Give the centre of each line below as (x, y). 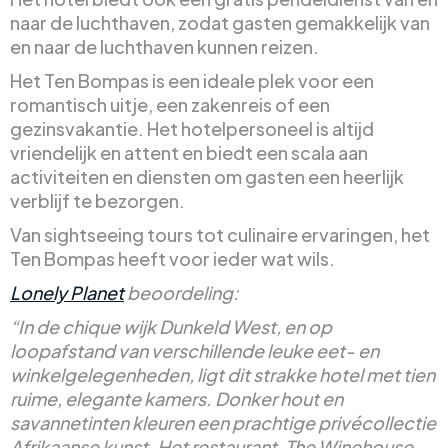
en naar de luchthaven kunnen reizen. (164, 46)
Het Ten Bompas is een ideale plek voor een (192, 80)
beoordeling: (181, 292)
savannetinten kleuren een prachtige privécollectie (223, 422)
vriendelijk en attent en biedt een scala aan (189, 152)
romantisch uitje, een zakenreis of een (170, 104)
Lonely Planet (67, 292)
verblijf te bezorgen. (97, 200)
